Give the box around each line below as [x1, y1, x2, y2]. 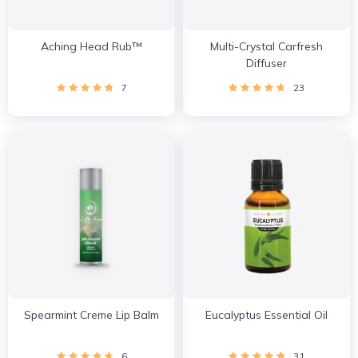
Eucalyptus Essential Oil [205, 308, 328, 322]
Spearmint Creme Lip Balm [24, 308, 159, 322]
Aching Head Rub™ [41, 39, 142, 54]
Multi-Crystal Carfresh [210, 39, 323, 54]
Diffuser [246, 56, 287, 70]
